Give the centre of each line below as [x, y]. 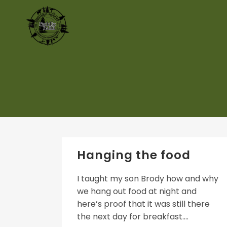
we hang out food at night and [137, 191]
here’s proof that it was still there [143, 204]
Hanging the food [134, 155]
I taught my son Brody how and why [148, 179]
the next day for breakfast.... [133, 217]
